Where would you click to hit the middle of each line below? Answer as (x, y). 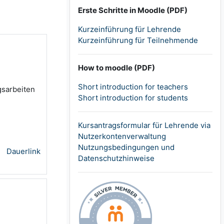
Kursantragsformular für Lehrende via (144, 125)
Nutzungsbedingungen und (126, 147)
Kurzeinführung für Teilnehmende (138, 40)
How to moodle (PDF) (117, 68)
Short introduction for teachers (133, 87)
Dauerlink (23, 151)
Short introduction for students (133, 98)
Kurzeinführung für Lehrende (130, 29)
